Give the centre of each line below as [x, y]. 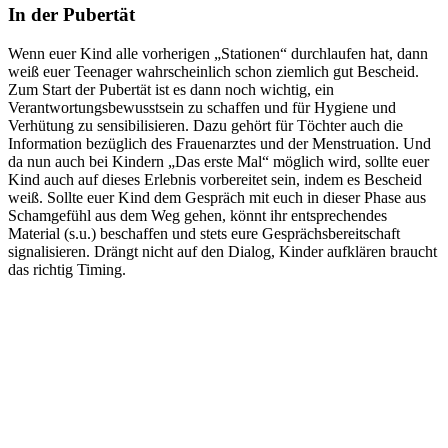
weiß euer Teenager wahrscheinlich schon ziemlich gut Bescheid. [213, 72]
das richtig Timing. [67, 270]
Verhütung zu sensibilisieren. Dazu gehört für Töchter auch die [205, 126]
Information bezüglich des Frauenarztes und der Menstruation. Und [219, 144]
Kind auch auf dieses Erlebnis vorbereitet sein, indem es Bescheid [215, 180]
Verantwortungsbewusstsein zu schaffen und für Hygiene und [202, 108]
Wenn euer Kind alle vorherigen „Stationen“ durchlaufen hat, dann [218, 54]
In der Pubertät [71, 15]
